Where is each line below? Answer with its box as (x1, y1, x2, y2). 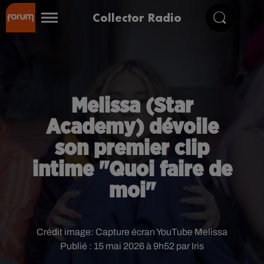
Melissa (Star (71, 95, 193, 117)
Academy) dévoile (45, 117, 219, 138)
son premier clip (55, 138, 209, 159)
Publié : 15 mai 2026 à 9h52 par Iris (60, 241, 204, 251)
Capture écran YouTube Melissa (95, 227, 227, 237)
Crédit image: (37, 227, 95, 237)
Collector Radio (93, 10, 181, 25)
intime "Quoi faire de (32, 159, 232, 180)
